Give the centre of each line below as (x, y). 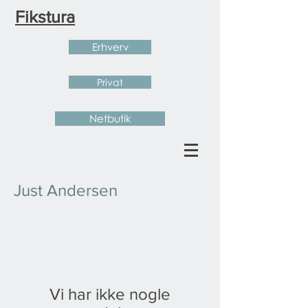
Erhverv (110, 47)
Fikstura (45, 16)
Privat (110, 82)
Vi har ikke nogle (110, 294)
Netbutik (110, 118)
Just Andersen (66, 190)
